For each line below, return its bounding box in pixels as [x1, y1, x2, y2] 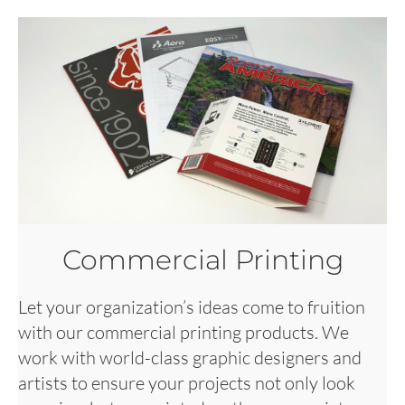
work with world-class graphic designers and [18, 346, 362, 370]
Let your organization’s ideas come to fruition [18, 296, 365, 319]
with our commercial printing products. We [18, 321, 349, 344]
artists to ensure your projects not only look [18, 372, 355, 395]
